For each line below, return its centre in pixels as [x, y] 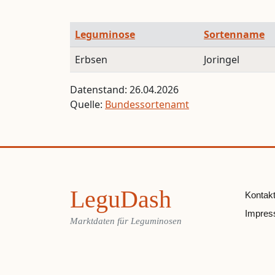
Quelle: [87, 104]
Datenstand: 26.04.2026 [124, 89]
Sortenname [234, 34]
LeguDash [121, 199]
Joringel [222, 59]
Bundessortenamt [147, 104]
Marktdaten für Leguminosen [126, 220]
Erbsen [91, 59]
